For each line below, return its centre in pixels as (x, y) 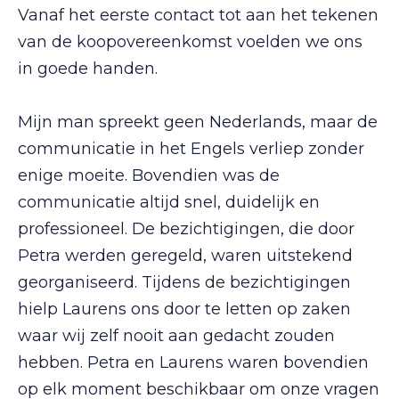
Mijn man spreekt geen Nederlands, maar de (198, 122)
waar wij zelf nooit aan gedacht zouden (176, 336)
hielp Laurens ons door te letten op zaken (184, 309)
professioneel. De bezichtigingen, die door (186, 229)
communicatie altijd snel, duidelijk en (169, 202)
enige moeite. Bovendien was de (149, 175)
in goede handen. (88, 69)
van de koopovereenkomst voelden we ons (190, 42)
